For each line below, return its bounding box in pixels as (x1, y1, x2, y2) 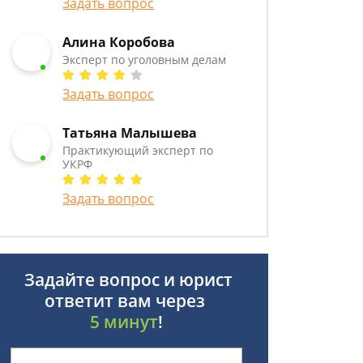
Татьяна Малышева (62, 124, 198, 142)
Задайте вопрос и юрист (20, 268, 233, 291)
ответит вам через (44, 289, 209, 312)
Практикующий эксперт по (62, 143, 214, 158)
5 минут (90, 310, 158, 333)
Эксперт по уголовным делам (62, 52, 227, 67)
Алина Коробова (62, 33, 176, 51)
